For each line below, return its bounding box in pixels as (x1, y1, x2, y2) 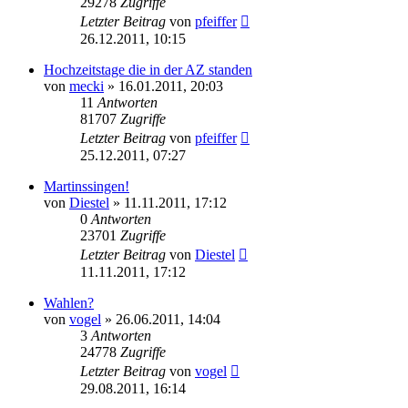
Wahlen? (44, 294, 94, 311)
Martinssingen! (44, 178, 129, 194)
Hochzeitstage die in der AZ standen (44, 61, 252, 77)
